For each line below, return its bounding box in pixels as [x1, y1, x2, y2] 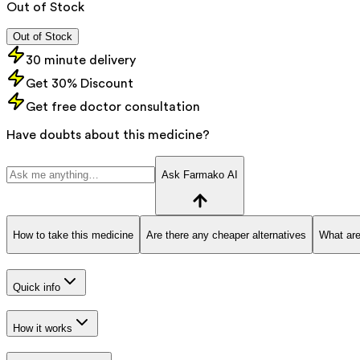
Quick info [13, 280, 60, 293]
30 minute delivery [26, 53, 136, 67]
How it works [13, 322, 72, 335]
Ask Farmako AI [162, 169, 238, 182]
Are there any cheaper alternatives [146, 228, 306, 241]
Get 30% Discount [26, 76, 133, 90]
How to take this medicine [13, 228, 133, 241]
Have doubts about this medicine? [6, 128, 210, 141]
